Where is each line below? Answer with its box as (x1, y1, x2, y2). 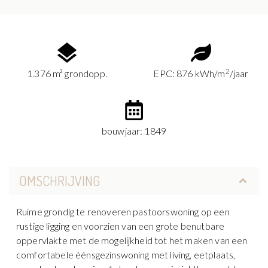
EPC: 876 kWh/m (153, 67, 226, 79)
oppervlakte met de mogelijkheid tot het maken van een (16, 234, 248, 246)
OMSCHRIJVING (19, 172, 100, 189)
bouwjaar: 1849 (101, 124, 167, 136)
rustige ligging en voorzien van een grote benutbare (16, 220, 225, 232)
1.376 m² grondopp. (27, 67, 107, 79)
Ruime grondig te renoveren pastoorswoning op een (16, 205, 230, 217)
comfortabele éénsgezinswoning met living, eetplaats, (16, 248, 236, 260)
